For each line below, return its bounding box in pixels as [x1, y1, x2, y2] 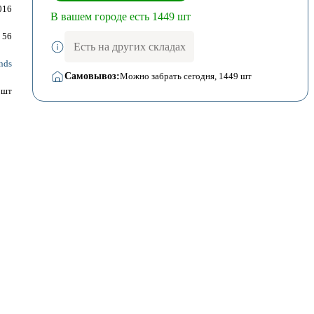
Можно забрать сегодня [119, 71, 214, 82]
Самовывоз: [64, 71, 120, 82]
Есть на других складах [73, 41, 186, 53]
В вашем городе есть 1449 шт [50, 10, 191, 22]
